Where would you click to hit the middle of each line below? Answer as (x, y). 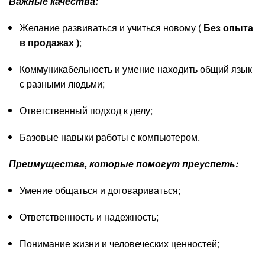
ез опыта (232, 27)
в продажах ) (49, 42)
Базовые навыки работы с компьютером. (109, 137)
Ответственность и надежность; (89, 216)
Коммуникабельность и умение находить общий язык (135, 69)
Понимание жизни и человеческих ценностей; (119, 243)
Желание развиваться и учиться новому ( (111, 27)
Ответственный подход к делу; (86, 110)
